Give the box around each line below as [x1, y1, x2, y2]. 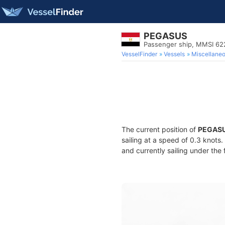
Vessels [164, 50, 185, 58]
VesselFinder [122, 50, 157, 58]
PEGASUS [144, 31, 187, 41]
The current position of [122, 125, 198, 134]
